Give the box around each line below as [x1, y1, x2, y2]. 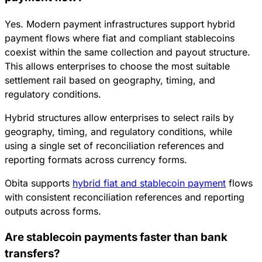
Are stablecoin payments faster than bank [5, 230, 227, 244]
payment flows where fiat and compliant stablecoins [5, 32, 235, 44]
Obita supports [5, 177, 73, 189]
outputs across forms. [5, 205, 101, 217]
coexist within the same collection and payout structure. [5, 46, 250, 58]
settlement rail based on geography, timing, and [5, 74, 215, 86]
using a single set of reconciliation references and [5, 139, 224, 151]
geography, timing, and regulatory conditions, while [5, 125, 232, 137]
